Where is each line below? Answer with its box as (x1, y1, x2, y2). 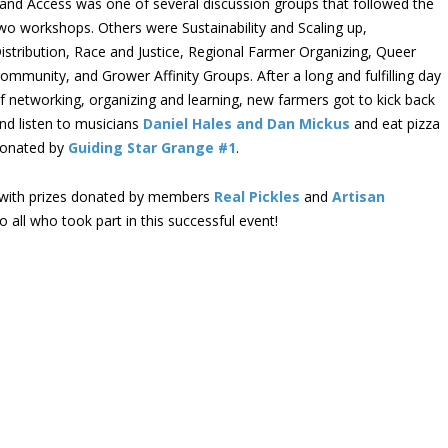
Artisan (332, 187, 385, 206)
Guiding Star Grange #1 (68, 138, 236, 157)
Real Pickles (214, 187, 300, 206)
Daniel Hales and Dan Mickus (143, 114, 350, 133)
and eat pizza (350, 114, 440, 133)
